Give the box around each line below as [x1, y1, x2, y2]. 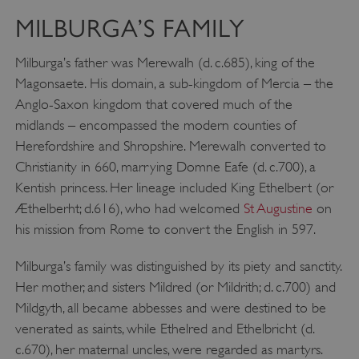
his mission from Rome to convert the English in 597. [14, 221, 316, 238]
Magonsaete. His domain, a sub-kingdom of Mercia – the [14, 75, 333, 92]
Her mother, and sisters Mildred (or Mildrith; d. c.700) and [14, 279, 336, 296]
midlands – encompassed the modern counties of [14, 117, 296, 134]
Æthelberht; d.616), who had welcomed [14, 200, 244, 217]
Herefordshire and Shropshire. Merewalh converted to [14, 138, 326, 155]
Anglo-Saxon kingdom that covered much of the [14, 96, 292, 113]
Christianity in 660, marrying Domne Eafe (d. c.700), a [14, 159, 316, 175]
